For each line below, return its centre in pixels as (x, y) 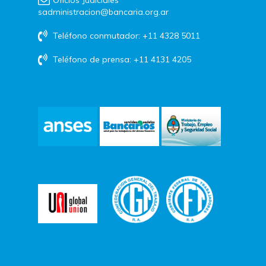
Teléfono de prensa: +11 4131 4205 (121, 59)
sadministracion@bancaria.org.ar (104, 12)
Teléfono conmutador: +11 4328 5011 (126, 35)
